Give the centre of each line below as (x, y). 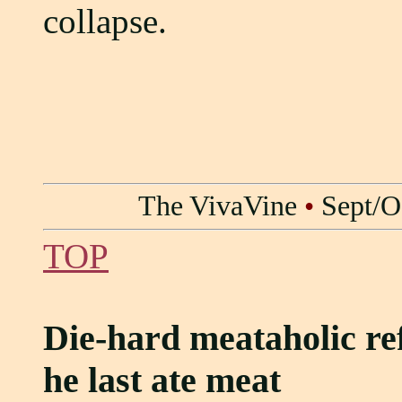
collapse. (105, 21)
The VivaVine (217, 206)
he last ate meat (162, 380)
